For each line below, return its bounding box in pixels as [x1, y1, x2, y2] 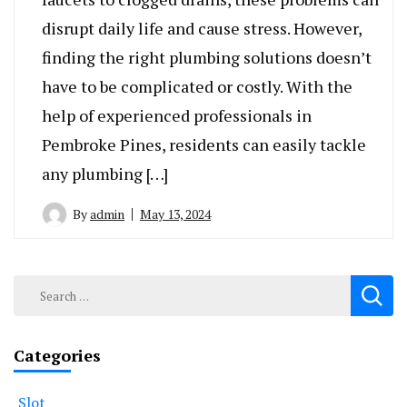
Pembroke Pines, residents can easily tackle [42, 134, 366, 156]
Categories [14, 344, 101, 367]
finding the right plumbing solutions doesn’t [42, 46, 372, 69]
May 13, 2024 [140, 205, 211, 223]
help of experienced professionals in [42, 104, 312, 127]
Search [13, 275, 64, 298]
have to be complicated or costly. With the [42, 75, 352, 98]
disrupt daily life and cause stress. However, [42, 17, 362, 40]
